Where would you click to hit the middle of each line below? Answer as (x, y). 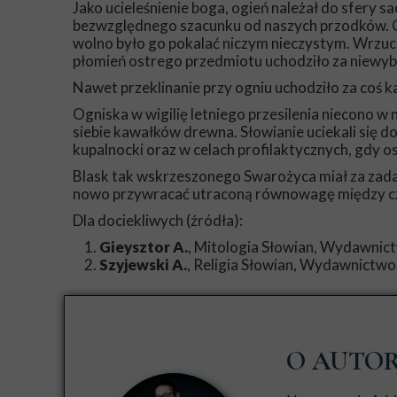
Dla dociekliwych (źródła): (158, 220)
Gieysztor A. (144, 247)
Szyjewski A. (143, 265)
